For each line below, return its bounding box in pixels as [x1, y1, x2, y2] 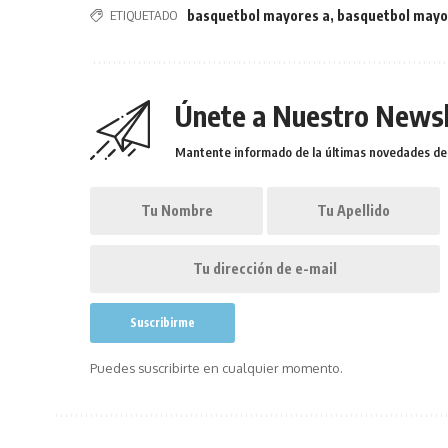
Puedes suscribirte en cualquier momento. [90, 360, 344, 376]
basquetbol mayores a [187, 7, 331, 24]
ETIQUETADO [110, 7, 178, 23]
